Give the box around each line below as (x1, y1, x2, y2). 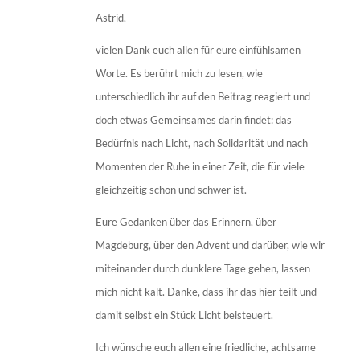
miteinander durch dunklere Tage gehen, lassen (95, 262, 310, 276)
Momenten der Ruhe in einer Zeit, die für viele (95, 160, 305, 174)
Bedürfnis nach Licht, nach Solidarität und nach (95, 137, 308, 150)
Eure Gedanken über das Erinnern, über (95, 215, 276, 229)
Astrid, (95, 11, 126, 25)
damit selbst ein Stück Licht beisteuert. (95, 309, 273, 322)
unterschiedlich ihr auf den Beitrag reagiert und (95, 90, 310, 104)
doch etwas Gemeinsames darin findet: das (95, 113, 292, 127)
